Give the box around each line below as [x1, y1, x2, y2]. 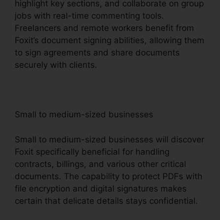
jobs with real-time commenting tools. [15, 11, 164, 21]
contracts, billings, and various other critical [15, 159, 186, 169]
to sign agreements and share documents [15, 48, 180, 58]
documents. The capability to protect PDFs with [15, 171, 202, 181]
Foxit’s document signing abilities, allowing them [15, 35, 204, 46]
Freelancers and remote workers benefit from [15, 23, 194, 33]
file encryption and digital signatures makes [15, 183, 187, 193]
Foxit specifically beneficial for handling [15, 146, 169, 157]
